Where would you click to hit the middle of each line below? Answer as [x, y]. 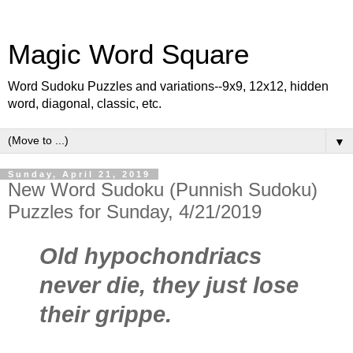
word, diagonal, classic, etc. [85, 104]
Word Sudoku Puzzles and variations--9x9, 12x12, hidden [168, 86]
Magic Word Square [128, 54]
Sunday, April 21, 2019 [79, 174]
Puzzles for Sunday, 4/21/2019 [135, 212]
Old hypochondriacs [150, 256]
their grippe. [106, 314]
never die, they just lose [169, 285]
